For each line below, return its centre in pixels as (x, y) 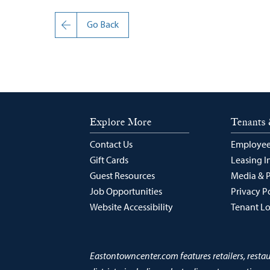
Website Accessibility (131, 206)
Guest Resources (122, 175)
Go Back (102, 25)
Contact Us (111, 144)
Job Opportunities (126, 191)
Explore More (121, 122)
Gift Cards (109, 159)
